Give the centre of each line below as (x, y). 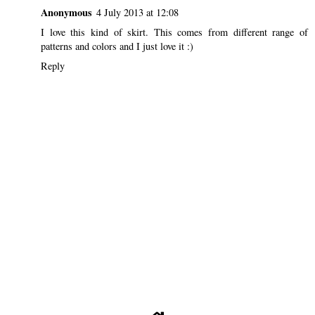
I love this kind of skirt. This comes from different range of (174, 32)
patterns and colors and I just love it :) (117, 46)
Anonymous (66, 12)
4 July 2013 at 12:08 (137, 12)
